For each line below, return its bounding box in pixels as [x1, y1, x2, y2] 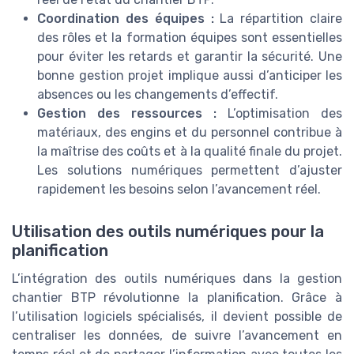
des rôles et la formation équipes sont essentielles [37, 29, 342, 45]
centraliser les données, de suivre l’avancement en [12, 327, 342, 343]
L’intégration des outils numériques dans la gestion [12, 270, 342, 286]
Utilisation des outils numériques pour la [12, 221, 324, 241]
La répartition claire [213, 10, 342, 26]
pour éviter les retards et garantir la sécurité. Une [37, 48, 342, 64]
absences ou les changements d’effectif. [37, 86, 278, 102]
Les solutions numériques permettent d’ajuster [37, 162, 342, 178]
